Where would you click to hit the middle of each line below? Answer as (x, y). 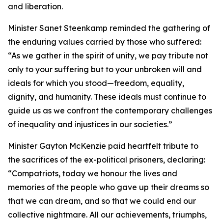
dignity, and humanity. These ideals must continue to (107, 97)
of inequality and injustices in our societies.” (90, 124)
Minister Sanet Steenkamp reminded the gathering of (109, 28)
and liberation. (35, 6)
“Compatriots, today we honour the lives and (93, 173)
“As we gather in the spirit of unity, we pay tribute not (108, 55)
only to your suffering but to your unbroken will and (105, 69)
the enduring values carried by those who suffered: (105, 42)
